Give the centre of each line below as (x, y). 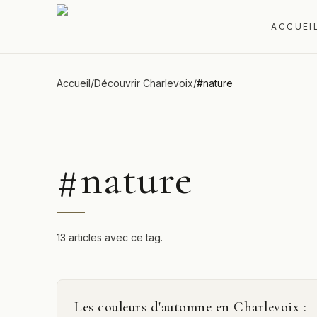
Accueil (74, 83)
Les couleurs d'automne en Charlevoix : (190, 307)
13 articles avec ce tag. (110, 237)
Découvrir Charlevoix (144, 83)
